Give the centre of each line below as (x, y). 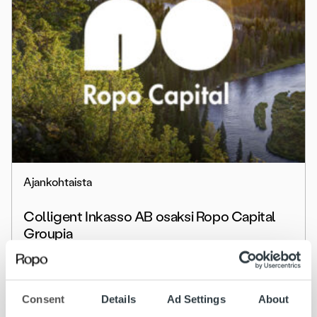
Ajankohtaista (58, 183)
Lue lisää (45, 273)
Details (119, 299)
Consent (43, 299)
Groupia (48, 234)
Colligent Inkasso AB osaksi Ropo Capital (150, 217)
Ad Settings (196, 299)
